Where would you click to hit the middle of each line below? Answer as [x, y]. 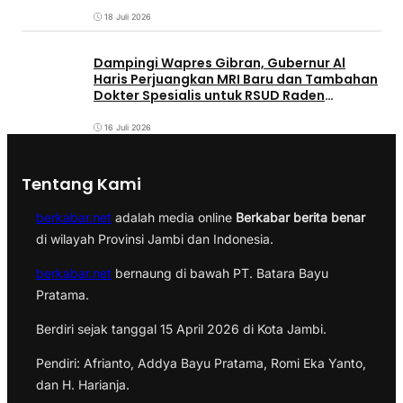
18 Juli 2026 [128, 16]
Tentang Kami [81, 184]
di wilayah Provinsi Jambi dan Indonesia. [155, 239]
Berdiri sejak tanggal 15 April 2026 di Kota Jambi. [181, 329]
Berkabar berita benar [300, 218]
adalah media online [174, 218]
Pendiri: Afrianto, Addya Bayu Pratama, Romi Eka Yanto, [201, 363]
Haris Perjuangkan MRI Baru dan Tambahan [236, 80]
